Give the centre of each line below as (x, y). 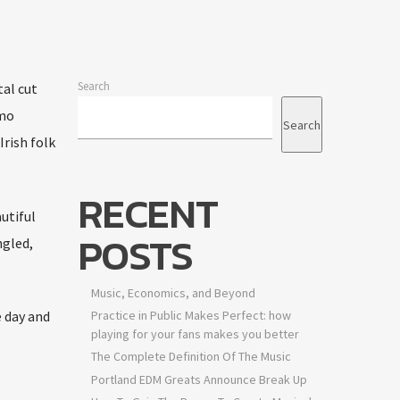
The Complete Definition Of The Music (191, 357)
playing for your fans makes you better (195, 334)
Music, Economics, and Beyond (173, 293)
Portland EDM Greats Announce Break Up (199, 379)
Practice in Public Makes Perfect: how (191, 316)
